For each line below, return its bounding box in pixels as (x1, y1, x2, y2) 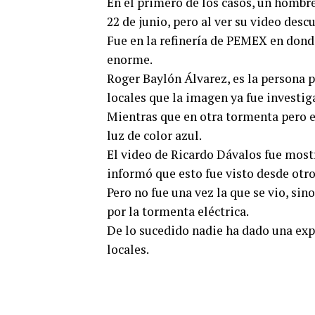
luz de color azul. (107, 127, 202, 144)
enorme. (107, 51, 153, 68)
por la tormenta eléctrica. (107, 203, 249, 220)
